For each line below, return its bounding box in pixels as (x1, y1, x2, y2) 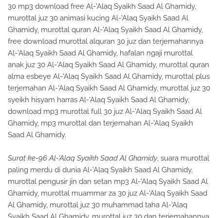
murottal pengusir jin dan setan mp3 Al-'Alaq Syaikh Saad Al (8, 177, 208, 186)
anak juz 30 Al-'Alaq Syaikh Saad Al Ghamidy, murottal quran (8, 60, 209, 69)
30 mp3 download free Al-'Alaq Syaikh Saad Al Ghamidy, (8, 2, 196, 11)
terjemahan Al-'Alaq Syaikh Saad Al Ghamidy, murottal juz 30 (8, 84, 210, 92)
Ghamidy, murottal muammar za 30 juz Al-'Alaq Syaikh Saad (8, 189, 207, 198)
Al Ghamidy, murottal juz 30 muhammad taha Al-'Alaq (8, 200, 187, 209)
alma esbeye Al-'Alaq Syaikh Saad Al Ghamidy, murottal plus (8, 72, 210, 81)
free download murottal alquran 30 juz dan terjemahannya (8, 37, 203, 46)
